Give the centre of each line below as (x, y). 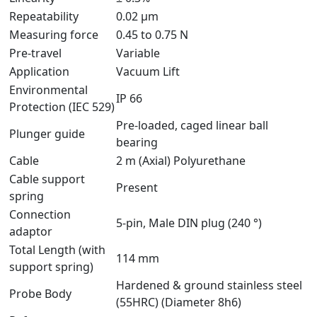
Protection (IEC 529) (62, 106)
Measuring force (54, 34)
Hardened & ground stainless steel (209, 285)
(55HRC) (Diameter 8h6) (179, 302)
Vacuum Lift (148, 71)
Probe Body (40, 293)
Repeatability (44, 16)
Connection (40, 214)
